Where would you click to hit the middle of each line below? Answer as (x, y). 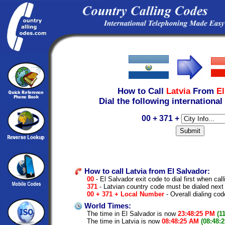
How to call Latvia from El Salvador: (146, 171)
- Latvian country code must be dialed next (160, 186)
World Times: (107, 206)
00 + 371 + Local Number (126, 194)
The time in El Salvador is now (132, 213)
